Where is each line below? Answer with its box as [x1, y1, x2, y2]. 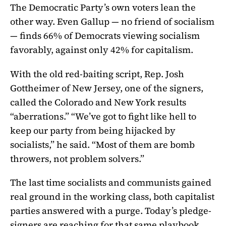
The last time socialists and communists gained [10, 176, 211, 189]
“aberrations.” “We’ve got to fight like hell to [10, 109, 196, 123]
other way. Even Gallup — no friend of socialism [10, 15, 214, 28]
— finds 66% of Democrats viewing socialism [10, 29, 200, 42]
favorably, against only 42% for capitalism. [10, 43, 193, 56]
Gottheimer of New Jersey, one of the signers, [10, 81, 203, 94]
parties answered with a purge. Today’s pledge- [10, 204, 211, 217]
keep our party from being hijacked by [10, 124, 176, 137]
